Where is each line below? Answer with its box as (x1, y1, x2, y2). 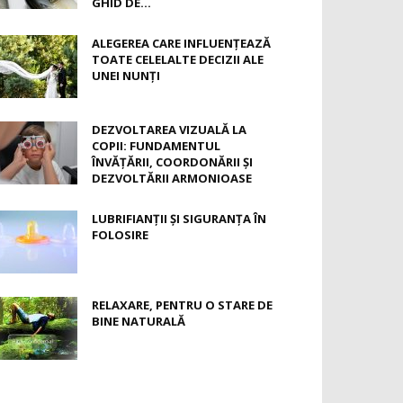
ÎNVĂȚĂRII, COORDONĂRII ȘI (92, 154, 253, 170)
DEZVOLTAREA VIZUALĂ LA (92, 121, 246, 138)
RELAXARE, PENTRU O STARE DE (92, 297, 273, 313)
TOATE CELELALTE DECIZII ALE (92, 51, 264, 67)
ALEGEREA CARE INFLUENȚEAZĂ (92, 35, 271, 51)
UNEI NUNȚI (92, 67, 160, 84)
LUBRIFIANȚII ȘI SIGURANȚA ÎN (92, 210, 266, 227)
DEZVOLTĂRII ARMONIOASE (92, 170, 252, 186)
